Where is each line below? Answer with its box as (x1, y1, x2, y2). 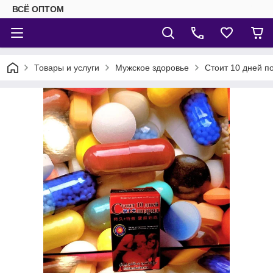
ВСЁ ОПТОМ (12, 4, 64, 14)
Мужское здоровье (115, 63, 189, 73)
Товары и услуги (34, 63, 99, 73)
